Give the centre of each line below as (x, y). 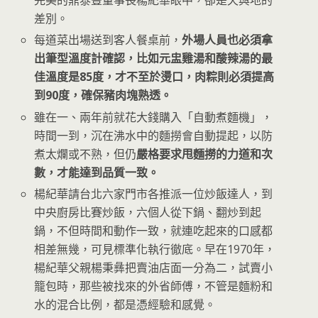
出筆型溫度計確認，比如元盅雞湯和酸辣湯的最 (154, 59)
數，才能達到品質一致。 (97, 172)
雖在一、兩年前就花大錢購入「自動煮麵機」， (154, 117)
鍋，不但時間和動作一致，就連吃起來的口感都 (154, 230)
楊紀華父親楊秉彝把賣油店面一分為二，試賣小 (154, 267)
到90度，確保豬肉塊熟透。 (103, 95)
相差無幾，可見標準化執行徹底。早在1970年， (155, 249)
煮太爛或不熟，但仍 (86, 154)
